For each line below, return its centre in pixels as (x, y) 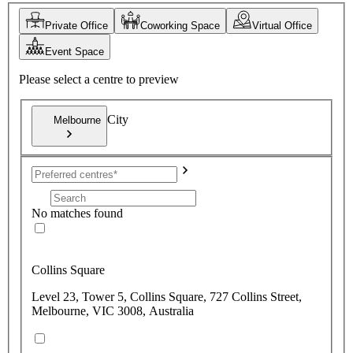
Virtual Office (282, 26)
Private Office (76, 26)
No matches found (77, 213)
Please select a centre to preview (99, 80)
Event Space (74, 52)
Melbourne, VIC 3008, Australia (113, 310)
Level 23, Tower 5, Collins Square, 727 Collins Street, (167, 296)
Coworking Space (180, 26)
